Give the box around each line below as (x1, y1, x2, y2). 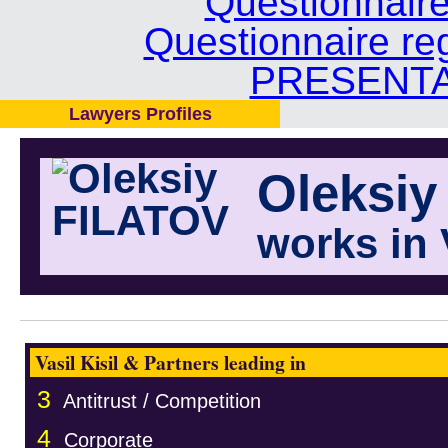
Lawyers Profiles (68, 104, 212, 124)
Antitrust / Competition (63, 390, 261, 412)
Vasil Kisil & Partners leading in (35, 348, 306, 377)
